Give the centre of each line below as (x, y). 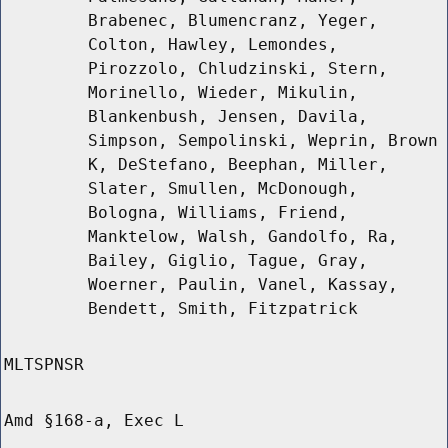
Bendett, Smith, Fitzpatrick (223, 309)
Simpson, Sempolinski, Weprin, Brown (263, 141)
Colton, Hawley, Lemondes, (213, 45)
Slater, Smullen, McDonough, (223, 189)
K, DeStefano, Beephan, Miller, (238, 165)
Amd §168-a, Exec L (94, 421)
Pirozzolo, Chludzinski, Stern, (238, 69)
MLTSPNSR (44, 365)
